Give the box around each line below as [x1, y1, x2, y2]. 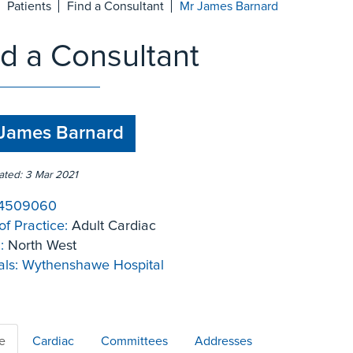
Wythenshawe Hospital [21, 258, 164, 273]
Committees [100, 335, 168, 347]
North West [3, 239, 76, 253]
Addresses [194, 335, 252, 347]
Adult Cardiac [67, 219, 156, 233]
